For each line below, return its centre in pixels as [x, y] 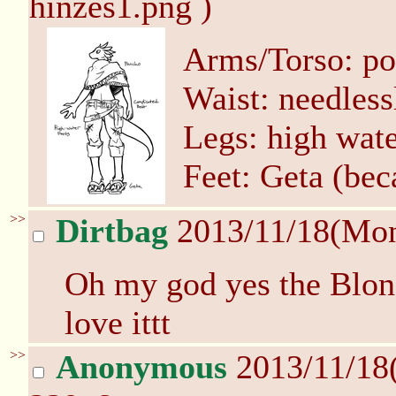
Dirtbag [112, 231]
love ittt [118, 323]
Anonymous [141, 367]
